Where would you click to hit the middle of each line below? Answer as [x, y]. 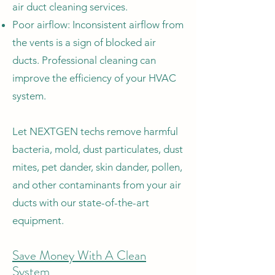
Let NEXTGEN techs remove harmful [95, 131]
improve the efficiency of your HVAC [94, 78]
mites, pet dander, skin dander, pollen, [97, 167]
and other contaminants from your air [97, 185]
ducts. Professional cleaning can [84, 60]
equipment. [39, 220]
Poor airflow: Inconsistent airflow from [98, 25]
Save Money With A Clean [79, 255]
